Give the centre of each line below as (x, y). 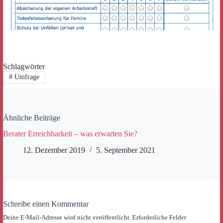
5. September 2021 (126, 150)
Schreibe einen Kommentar (46, 204)
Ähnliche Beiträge (32, 117)
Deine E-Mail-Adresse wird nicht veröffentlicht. (67, 218)
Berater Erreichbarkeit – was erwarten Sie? (70, 134)
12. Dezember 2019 (54, 150)
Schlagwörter (24, 67)
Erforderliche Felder (159, 218)
